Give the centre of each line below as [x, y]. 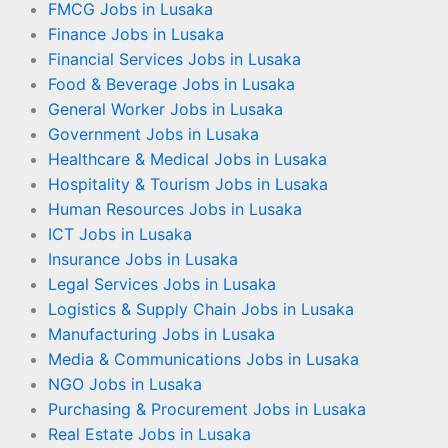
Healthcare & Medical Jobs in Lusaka [187, 159]
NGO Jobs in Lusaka [125, 384]
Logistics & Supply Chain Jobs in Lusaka [201, 309]
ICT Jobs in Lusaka [120, 234]
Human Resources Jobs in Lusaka [175, 209]
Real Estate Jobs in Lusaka [149, 434]
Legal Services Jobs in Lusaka [162, 284]
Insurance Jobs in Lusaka [143, 259]
